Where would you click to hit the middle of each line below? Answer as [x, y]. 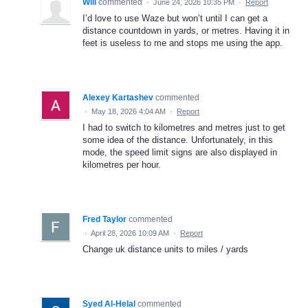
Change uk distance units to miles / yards [165, 250]
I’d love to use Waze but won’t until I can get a [175, 19]
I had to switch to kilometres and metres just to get [184, 128]
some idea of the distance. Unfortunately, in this [178, 140]
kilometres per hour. [122, 165]
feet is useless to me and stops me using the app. [183, 43]
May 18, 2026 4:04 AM [129, 112]
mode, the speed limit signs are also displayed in [180, 153]
